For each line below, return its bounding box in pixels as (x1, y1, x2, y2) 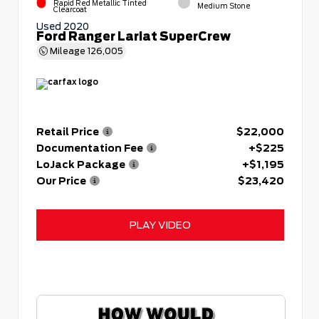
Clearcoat (53, 5, 88, 14)
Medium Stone (197, 1, 251, 10)
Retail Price (36, 125, 99, 137)
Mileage (48, 45, 88, 56)
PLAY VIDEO (130, 219, 191, 230)
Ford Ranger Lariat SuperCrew (36, 29, 231, 43)
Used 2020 (36, 20, 89, 31)
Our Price (36, 174, 86, 186)
